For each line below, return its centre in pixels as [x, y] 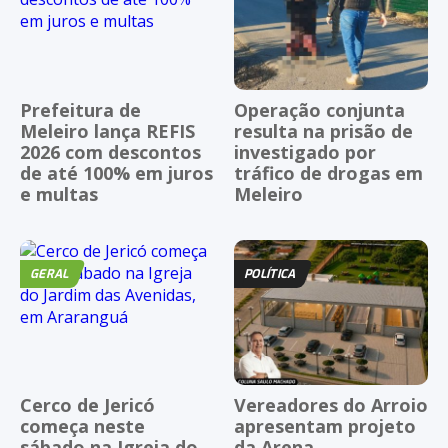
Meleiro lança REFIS [107, 130]
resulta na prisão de [323, 130]
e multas [59, 193]
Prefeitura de [80, 109]
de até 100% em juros [116, 172]
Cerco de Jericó [87, 405]
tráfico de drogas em [328, 172]
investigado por [305, 151]
